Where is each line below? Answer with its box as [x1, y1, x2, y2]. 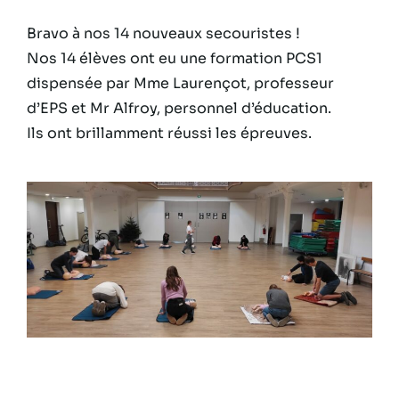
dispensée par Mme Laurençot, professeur [27, 73, 334, 93]
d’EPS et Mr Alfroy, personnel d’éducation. [27, 98, 331, 118]
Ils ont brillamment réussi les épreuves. [27, 123, 312, 142]
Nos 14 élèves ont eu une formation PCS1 [27, 48, 322, 68]
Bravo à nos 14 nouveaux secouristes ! [27, 23, 300, 43]
